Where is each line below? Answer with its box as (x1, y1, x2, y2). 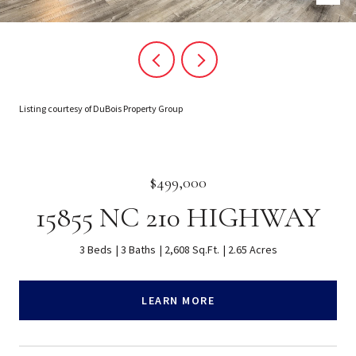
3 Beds (79, 242, 112, 257)
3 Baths (120, 242, 156, 257)
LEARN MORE (141, 292, 215, 308)
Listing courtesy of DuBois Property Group (19, 103, 183, 114)
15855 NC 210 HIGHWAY (36, 200, 320, 234)
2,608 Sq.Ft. (164, 242, 219, 257)
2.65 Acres (227, 242, 277, 257)
